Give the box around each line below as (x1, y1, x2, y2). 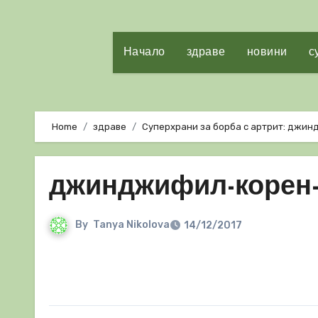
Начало (123, 47, 165, 58)
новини (246, 47, 287, 58)
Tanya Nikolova (93, 219, 170, 231)
